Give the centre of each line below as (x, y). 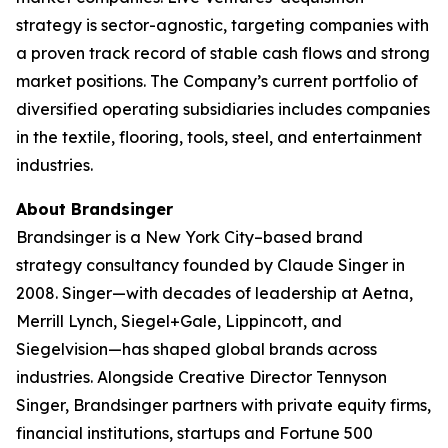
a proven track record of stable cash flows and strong (223, 53)
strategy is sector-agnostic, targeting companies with (222, 25)
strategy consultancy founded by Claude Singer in (210, 265)
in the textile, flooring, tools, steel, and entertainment (219, 137)
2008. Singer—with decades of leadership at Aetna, (214, 293)
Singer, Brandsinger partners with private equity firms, (223, 405)
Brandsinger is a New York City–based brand (189, 237)
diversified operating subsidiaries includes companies (223, 109)
